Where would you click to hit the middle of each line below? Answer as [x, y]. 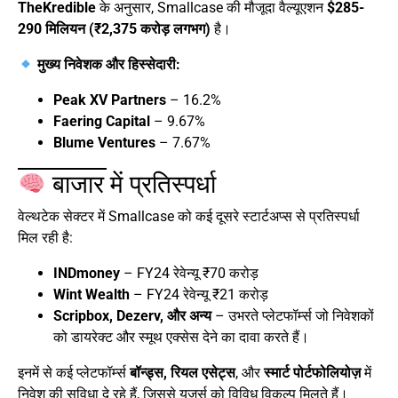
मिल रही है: [45, 238]
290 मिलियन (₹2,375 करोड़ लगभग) [114, 29]
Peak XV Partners [110, 100]
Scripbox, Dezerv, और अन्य [132, 316]
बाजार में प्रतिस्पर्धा [131, 185]
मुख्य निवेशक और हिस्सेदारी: [109, 65]
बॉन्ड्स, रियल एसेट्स [183, 373]
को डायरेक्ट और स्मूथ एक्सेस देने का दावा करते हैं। [181, 338]
